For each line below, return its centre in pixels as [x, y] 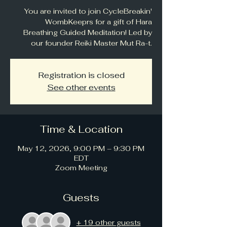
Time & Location [81, 129]
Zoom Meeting [81, 168]
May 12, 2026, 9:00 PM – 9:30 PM [81, 148]
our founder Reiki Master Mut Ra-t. [91, 43]
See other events [81, 87]
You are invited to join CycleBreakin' [88, 11]
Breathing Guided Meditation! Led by [88, 32]
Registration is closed [81, 75]
